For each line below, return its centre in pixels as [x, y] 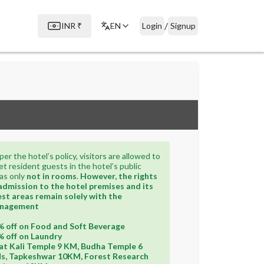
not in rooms [51, 176]
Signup [183, 26]
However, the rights [118, 176]
